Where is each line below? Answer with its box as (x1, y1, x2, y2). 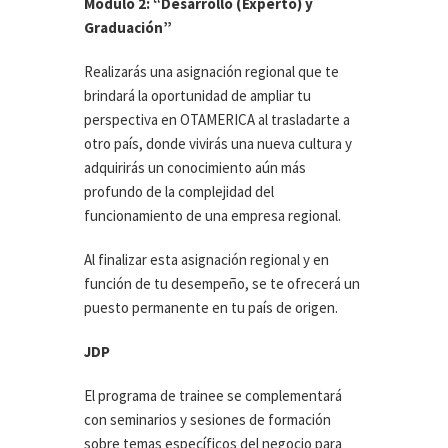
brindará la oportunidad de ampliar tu (84, 86, 311, 105)
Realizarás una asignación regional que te (84, 62, 339, 81)
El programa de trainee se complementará (84, 386, 342, 405)
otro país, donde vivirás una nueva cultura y (84, 134, 352, 153)
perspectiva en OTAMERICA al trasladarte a (84, 110, 350, 129)
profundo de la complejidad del (84, 182, 274, 201)
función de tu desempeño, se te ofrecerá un (84, 274, 360, 293)
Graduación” (84, 18, 172, 37)
